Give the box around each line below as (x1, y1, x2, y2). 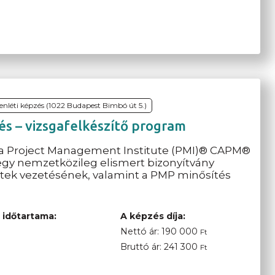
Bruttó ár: (120, 241, 164, 253)
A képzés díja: (120, 211, 185, 222)
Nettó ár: (120, 226, 161, 238)
